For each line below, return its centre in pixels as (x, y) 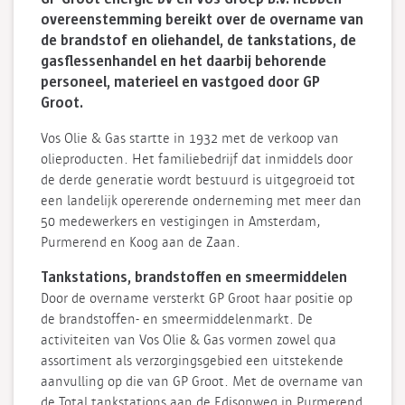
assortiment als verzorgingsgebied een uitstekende (192, 361)
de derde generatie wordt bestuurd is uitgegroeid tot (198, 180)
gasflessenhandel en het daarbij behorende (184, 62)
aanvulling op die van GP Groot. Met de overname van (202, 382)
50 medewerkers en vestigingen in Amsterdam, (181, 222)
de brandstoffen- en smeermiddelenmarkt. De (177, 320)
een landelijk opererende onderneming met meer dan (201, 201)
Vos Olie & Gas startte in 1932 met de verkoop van (190, 139)
